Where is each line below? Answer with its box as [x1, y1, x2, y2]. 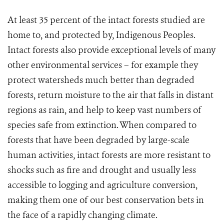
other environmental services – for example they [7, 59, 198, 71]
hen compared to [128, 119, 196, 131]
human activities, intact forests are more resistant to [7, 149, 210, 161]
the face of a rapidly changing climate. [7, 209, 157, 221]
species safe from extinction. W [7, 119, 128, 131]
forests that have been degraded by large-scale [7, 134, 189, 146]
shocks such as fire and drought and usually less [7, 164, 196, 176]
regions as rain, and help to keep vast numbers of [7, 104, 201, 116]
